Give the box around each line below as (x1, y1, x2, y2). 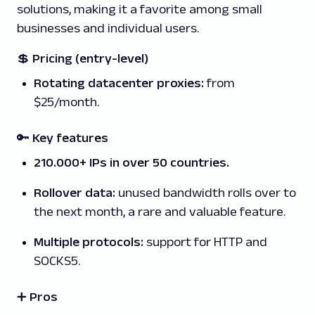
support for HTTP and (143, 235, 267, 250)
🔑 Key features (17, 131, 108, 146)
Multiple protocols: (34, 235, 143, 250)
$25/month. (34, 95, 99, 110)
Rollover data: (34, 186, 115, 200)
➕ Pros (17, 290, 58, 304)
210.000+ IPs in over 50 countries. (34, 155, 229, 170)
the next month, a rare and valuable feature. (34, 205, 285, 219)
